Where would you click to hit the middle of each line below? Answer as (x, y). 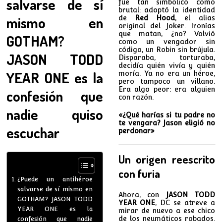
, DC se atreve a (185, 202)
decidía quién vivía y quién (166, 65)
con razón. (136, 97)
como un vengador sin (166, 41)
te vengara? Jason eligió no (166, 123)
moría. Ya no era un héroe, (166, 73)
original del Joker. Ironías (166, 26)
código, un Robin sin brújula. (166, 49)
